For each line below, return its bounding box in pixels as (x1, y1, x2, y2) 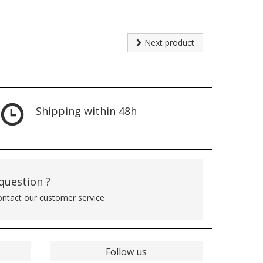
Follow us (105, 245, 147, 258)
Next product (142, 36, 194, 48)
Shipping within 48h (36, 103, 137, 118)
